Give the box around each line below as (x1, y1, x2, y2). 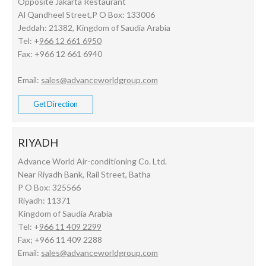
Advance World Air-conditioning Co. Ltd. (18, 156, 167, 166)
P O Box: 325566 (18, 182, 81, 192)
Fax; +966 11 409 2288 (18, 234, 102, 245)
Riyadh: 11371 (18, 195, 71, 205)
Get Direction (33, 99, 78, 109)
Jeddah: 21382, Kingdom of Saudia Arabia (18, 22, 170, 33)
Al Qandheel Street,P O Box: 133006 (18, 9, 155, 20)
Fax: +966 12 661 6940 (18, 48, 102, 59)
